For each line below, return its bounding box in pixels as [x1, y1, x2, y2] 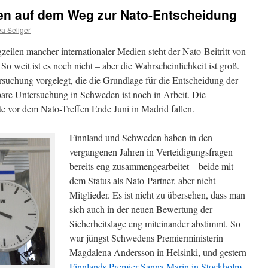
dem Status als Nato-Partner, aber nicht [69, 174, 215, 187]
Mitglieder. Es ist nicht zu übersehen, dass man [69, 188, 245, 201]
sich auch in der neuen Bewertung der [69, 203, 212, 215]
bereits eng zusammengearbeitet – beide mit [69, 160, 233, 172]
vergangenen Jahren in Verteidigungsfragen [69, 145, 233, 158]
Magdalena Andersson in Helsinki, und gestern [69, 246, 246, 258]
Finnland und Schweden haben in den [69, 131, 212, 144]
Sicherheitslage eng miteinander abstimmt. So [69, 217, 240, 230]
